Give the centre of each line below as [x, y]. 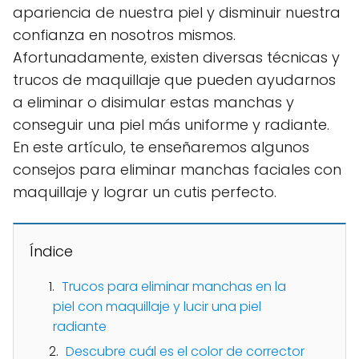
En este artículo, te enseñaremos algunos [161, 147]
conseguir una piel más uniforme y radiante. [171, 125]
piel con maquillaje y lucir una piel [157, 307]
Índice [51, 251]
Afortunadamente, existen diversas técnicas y [176, 57]
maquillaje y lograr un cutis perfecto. [145, 192]
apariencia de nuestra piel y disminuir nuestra [177, 12]
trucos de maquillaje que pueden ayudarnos [174, 80]
